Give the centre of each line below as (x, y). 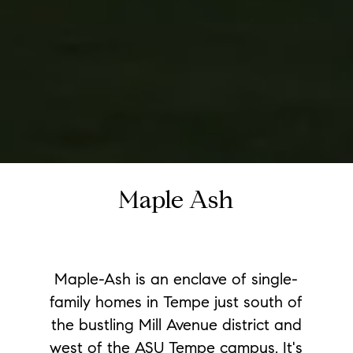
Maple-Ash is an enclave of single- (176, 279)
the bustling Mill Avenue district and (176, 325)
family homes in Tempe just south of (176, 302)
